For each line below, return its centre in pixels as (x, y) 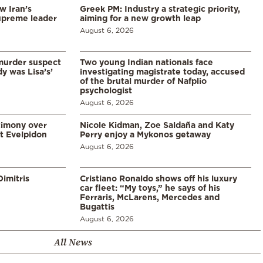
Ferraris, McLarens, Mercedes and (150, 197)
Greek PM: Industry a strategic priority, (160, 8)
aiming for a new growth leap (140, 18)
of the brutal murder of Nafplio (143, 80)
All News (73, 242)
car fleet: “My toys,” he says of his (150, 187)
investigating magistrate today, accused (162, 71)
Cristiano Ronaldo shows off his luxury (159, 178)
